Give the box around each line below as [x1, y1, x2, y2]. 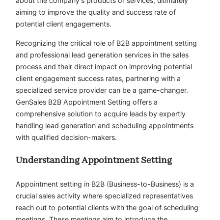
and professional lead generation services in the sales [16, 50, 189, 59]
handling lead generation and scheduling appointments [16, 121, 193, 130]
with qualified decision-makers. [16, 133, 117, 141]
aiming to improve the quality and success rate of [16, 8, 176, 17]
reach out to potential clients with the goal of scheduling [16, 203, 198, 212]
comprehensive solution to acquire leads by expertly [16, 109, 186, 118]
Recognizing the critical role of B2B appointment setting [16, 38, 197, 47]
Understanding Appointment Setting [16, 154, 172, 167]
